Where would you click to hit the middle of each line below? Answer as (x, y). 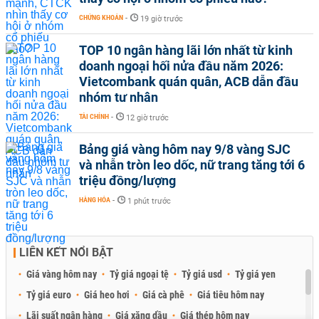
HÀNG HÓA (95, 200)
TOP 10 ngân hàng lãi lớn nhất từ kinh (186, 50)
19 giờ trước (162, 19)
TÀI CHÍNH (94, 116)
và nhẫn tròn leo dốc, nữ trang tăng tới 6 (192, 165)
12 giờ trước (147, 118)
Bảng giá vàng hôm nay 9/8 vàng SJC (185, 149)
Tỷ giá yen (255, 274)
